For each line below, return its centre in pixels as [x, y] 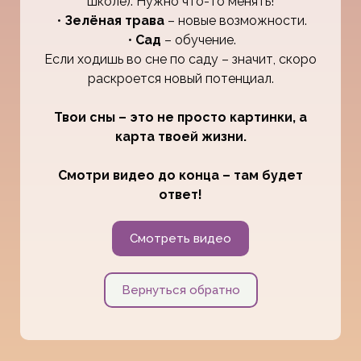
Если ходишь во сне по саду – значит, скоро [180, 59]
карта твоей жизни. [180, 136]
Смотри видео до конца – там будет [180, 175]
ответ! [180, 194]
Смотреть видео [180, 238]
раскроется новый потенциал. [180, 78]
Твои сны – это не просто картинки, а [180, 117]
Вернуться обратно [180, 290]
